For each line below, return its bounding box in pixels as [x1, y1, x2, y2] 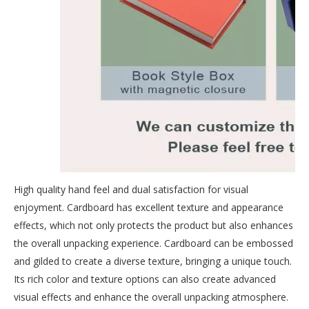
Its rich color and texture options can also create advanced [14, 272, 276, 286]
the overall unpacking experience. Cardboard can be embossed [14, 237, 293, 250]
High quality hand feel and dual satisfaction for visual [14, 183, 248, 196]
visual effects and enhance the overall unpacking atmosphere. [14, 290, 288, 303]
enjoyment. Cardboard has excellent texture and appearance [14, 201, 283, 214]
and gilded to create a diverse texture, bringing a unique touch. [14, 255, 292, 268]
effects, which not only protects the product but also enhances [14, 219, 293, 232]
